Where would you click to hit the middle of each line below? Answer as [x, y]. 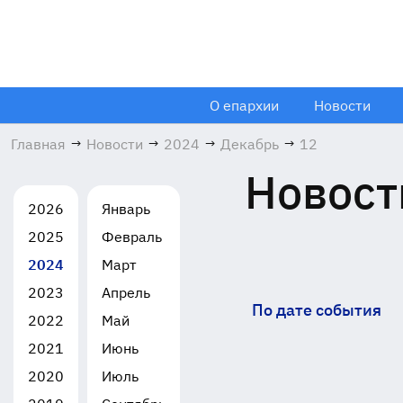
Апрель [126, 292]
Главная [38, 144]
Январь [126, 209]
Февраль [132, 237]
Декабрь [250, 144]
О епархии [244, 105]
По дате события [316, 310]
